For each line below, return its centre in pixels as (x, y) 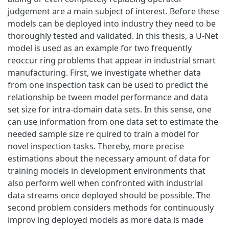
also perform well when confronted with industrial (105, 183)
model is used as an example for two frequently (100, 48)
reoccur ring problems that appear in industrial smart (112, 60)
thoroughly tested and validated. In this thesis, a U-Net (113, 36)
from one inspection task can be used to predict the (108, 85)
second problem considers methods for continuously (111, 207)
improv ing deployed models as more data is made (106, 220)
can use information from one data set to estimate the (113, 121)
